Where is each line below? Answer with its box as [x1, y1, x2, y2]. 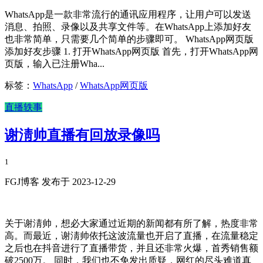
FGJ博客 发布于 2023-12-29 [5, 177, 116, 187]
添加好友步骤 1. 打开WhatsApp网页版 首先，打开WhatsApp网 [5, 46, 258, 57]
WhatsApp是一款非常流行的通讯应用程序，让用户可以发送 [5, 9, 251, 20]
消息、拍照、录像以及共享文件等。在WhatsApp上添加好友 [5, 22, 251, 32]
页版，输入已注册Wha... [5, 59, 104, 69]
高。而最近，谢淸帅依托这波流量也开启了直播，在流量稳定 [5, 231, 258, 241]
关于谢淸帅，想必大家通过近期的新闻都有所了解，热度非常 [5, 218, 258, 229]
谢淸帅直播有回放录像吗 [5, 127, 160, 143]
